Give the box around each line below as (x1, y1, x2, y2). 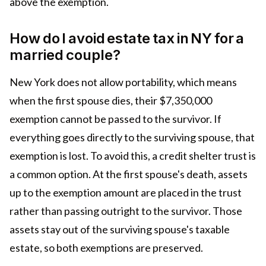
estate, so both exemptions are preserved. (9, 240, 203, 254)
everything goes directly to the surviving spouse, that (9, 130, 255, 144)
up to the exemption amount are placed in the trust (9, 185, 242, 199)
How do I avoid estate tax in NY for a (9, 29, 245, 47)
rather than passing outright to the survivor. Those (9, 204, 242, 217)
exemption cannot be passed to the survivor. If (9, 112, 221, 125)
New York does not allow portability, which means (9, 75, 237, 88)
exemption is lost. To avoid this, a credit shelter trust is (9, 148, 256, 162)
